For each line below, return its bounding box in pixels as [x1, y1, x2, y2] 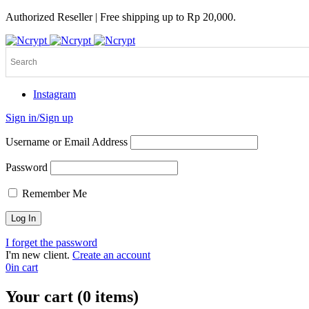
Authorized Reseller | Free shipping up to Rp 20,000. [6, 11, 236, 23]
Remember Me [19, 188, 87, 199]
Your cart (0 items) [6, 287, 139, 306]
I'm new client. [6, 249, 70, 261]
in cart [11, 261, 38, 273]
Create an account [72, 249, 150, 261]
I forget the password [6, 237, 97, 248]
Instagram [33, 88, 76, 100]
